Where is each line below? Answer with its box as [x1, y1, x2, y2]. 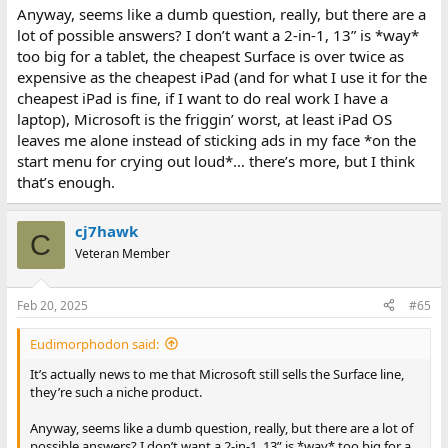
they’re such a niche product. [29, 382, 202, 401]
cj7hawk [74, 221, 138, 241]
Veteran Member [74, 245, 170, 262]
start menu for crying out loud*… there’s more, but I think [16, 151, 415, 171]
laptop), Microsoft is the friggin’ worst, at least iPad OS [16, 109, 392, 129]
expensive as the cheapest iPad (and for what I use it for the [16, 67, 427, 87]
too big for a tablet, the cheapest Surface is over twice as [16, 46, 404, 66]
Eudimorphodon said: [29, 334, 159, 353]
